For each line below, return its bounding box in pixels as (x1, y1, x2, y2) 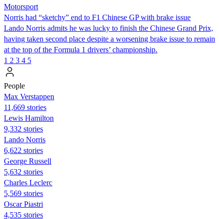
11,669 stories (4, 103, 46, 111)
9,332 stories (4, 124, 43, 133)
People (4, 81, 25, 90)
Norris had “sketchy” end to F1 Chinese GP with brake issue (4, 13, 191, 22)
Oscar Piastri (4, 199, 43, 208)
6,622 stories (4, 146, 43, 154)
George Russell (4, 156, 51, 165)
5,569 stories (4, 189, 43, 197)
